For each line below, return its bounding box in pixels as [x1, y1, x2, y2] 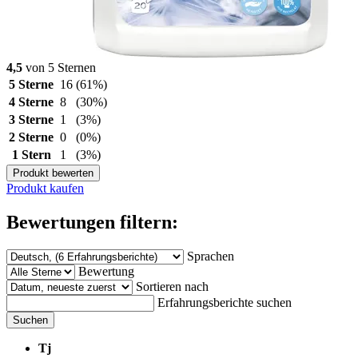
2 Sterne [9, 129, 54, 144]
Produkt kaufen [6, 181, 84, 195]
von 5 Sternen [22, 60, 96, 74]
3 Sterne [9, 112, 54, 126]
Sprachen [187, 249, 234, 263]
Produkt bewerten [13, 166, 93, 179]
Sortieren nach [136, 279, 209, 293]
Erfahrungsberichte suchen [157, 295, 292, 309]
